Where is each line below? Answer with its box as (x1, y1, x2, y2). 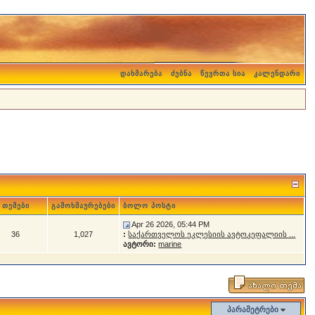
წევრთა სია (200, 70, 245, 77)
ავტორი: (123, 240, 157, 248)
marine (158, 240, 182, 248)
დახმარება (120, 70, 162, 77)
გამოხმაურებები (51, 202, 116, 210)
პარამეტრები (226, 305, 278, 314)
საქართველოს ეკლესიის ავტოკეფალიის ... (128, 230, 296, 238)
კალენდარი (253, 70, 300, 77)
